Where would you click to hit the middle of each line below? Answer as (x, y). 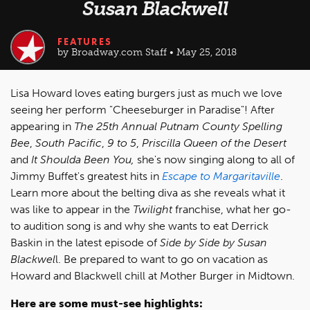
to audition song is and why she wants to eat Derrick (139, 226)
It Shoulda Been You (81, 159)
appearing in (42, 126)
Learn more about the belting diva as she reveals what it (148, 193)
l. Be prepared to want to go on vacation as (162, 259)
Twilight (153, 209)
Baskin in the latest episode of (85, 243)
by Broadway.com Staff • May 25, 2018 (147, 52)
